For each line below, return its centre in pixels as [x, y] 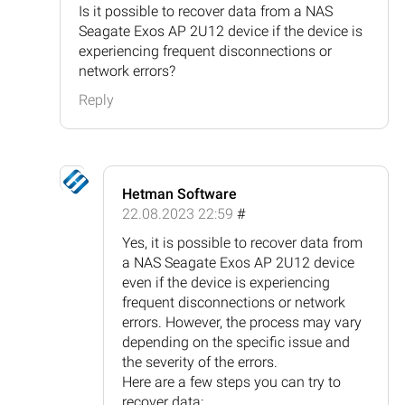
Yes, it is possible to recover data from [242, 242]
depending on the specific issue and [236, 342]
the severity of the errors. [200, 362]
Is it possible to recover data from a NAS [206, 11]
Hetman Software [179, 193]
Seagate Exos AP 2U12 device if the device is [221, 31]
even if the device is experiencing [226, 282]
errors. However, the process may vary [242, 322]
